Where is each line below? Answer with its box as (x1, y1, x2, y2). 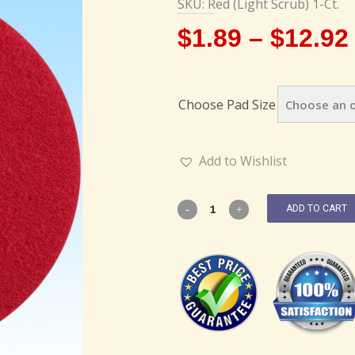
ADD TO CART (286, 202, 347, 214)
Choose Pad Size (178, 96, 276, 113)
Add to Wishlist (199, 152, 287, 170)
